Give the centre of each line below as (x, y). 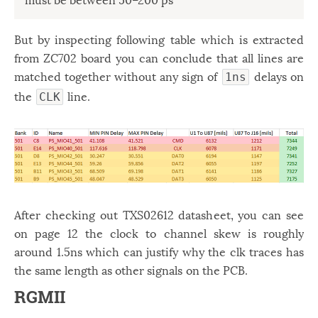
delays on (277, 76)
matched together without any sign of (117, 76)
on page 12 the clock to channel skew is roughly (159, 233)
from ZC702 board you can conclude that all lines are (159, 57)
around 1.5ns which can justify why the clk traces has (159, 251)
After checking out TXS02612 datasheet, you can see (159, 214)
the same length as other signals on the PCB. (131, 270)
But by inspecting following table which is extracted (159, 39)
